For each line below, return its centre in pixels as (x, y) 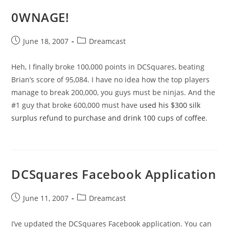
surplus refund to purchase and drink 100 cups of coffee (109, 118)
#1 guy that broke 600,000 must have (76, 105)
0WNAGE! (40, 17)
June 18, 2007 (46, 41)
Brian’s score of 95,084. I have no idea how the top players (111, 80)
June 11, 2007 (46, 198)
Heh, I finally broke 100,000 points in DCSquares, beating (108, 67)
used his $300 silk (170, 105)
